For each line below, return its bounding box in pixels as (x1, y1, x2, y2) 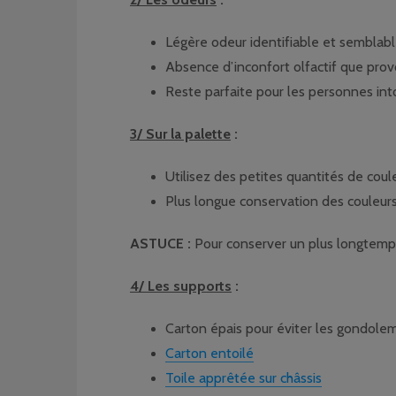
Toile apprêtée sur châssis (165, 369, 322, 386)
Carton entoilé (165, 345, 254, 362)
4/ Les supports (130, 278, 232, 294)
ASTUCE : (130, 235, 191, 252)
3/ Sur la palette (130, 126, 231, 142)
